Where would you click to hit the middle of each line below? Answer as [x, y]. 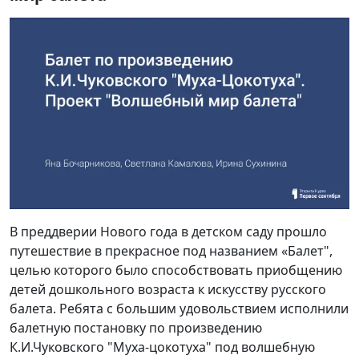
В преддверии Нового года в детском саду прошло [168, 231]
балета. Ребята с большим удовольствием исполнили [179, 308]
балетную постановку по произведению [136, 327]
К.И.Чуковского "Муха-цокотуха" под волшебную [162, 347]
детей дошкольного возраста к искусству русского [168, 289]
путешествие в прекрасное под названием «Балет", [171, 250]
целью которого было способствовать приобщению [176, 270]
